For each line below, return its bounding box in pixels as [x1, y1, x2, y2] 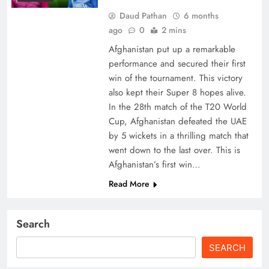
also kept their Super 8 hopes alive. [108, 86, 246, 100]
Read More [108, 178, 150, 190]
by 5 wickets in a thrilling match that [108, 129, 249, 143]
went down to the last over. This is [108, 144, 240, 157]
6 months [183, 10, 219, 22]
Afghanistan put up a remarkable [108, 43, 235, 56]
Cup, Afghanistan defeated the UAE [108, 115, 247, 128]
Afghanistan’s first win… [108, 158, 201, 172]
